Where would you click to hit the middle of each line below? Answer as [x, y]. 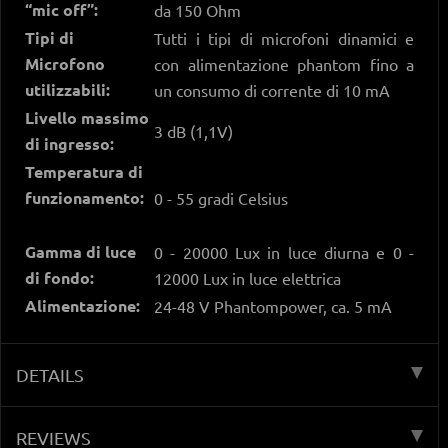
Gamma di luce [80, 251]
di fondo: [67, 277]
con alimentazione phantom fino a [284, 63]
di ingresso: [69, 143]
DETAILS [50, 374]
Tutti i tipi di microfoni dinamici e [284, 37]
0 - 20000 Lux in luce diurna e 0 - [284, 251]
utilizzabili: [67, 89]
